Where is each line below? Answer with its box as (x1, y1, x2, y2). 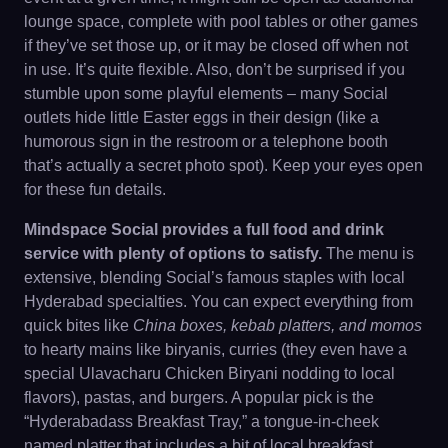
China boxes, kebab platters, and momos (133, 317, 422, 334)
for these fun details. (24, 181, 166, 198)
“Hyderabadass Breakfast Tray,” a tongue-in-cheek (24, 413, 379, 430)
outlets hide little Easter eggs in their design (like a (24, 109, 379, 126)
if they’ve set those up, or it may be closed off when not (24, 37, 408, 54)
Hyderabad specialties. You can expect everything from (24, 293, 413, 310)
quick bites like (24, 317, 133, 334)
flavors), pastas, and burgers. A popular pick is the (24, 389, 374, 406)
